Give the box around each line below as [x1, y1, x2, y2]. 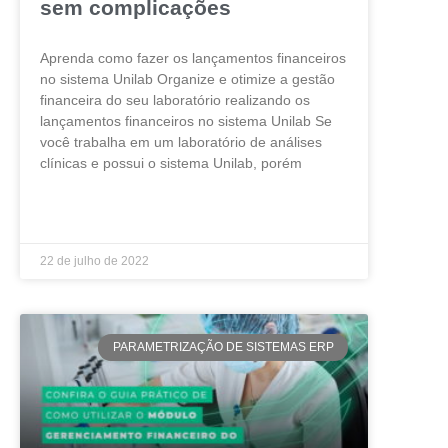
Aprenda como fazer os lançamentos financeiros [40, 50, 346, 67]
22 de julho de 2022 [40, 254, 149, 269]
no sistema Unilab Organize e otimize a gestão [40, 71, 335, 88]
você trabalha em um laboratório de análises [40, 134, 322, 151]
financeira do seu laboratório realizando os [40, 92, 310, 109]
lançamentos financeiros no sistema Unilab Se [40, 113, 332, 130]
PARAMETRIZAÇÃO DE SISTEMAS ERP [112, 340, 334, 355]
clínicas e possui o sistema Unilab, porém [40, 155, 302, 172]
